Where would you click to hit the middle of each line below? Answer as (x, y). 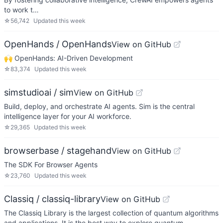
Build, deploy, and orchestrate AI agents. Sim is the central (99, 106)
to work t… (21, 10)
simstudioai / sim (39, 92)
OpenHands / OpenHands (58, 44)
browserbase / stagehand (58, 151)
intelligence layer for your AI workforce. (68, 116)
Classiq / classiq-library (52, 199)
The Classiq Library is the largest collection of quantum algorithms (111, 213)
